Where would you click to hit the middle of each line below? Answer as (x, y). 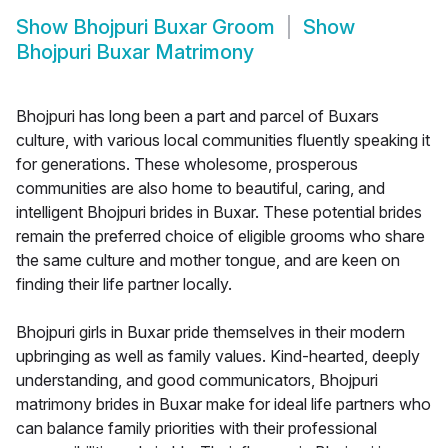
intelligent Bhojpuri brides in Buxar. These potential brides (219, 212)
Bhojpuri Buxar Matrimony (135, 52)
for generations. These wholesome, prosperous (187, 164)
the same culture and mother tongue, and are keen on (208, 260)
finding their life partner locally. (124, 284)
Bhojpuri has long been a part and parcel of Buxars (197, 116)
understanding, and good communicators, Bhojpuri (197, 380)
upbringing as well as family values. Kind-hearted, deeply (218, 356)
